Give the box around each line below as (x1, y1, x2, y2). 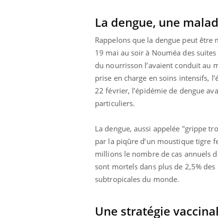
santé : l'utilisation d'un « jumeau (58, 8, 169, 18)
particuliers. (95, 98, 139, 108)
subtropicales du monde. (95, 174, 180, 184)
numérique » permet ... (58, 18, 135, 27)
